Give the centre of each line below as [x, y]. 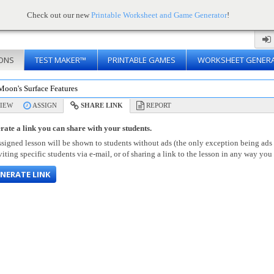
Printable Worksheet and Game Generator [159, 15]
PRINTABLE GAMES [142, 60]
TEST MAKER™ [61, 60]
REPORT [159, 105]
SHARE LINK [101, 105]
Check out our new [59, 15]
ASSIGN [45, 105]
